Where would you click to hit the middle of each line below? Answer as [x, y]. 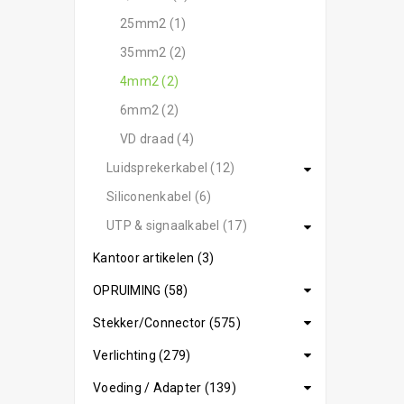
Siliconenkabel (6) [159, 197]
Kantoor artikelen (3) [154, 258]
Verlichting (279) [142, 355]
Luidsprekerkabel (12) [171, 168]
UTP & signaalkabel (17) [177, 225]
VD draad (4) [157, 139]
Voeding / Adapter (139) [165, 388]
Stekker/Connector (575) [167, 323]
